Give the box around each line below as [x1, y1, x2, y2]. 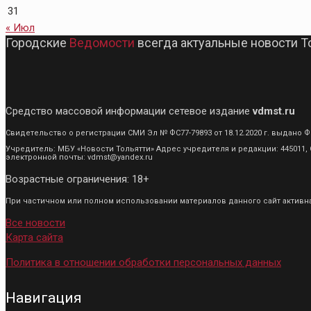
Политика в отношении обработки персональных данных [6, 256, 281, 269]
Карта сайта [6, 231, 63, 244]
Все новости [6, 217, 65, 230]
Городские [6, 35, 69, 51]
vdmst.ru [253, 105, 295, 118]
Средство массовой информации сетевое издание [6, 105, 253, 118]
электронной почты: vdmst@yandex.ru [6, 153, 153, 162]
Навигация [6, 289, 82, 307]
